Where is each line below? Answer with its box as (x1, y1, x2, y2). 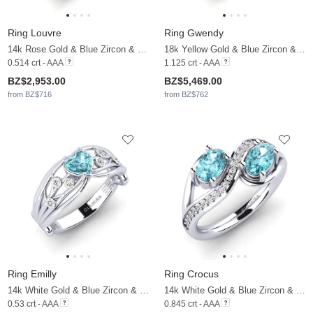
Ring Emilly (8, 268, 57, 280)
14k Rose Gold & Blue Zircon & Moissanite (138, 44, 147, 55)
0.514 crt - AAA (8, 58, 63, 68)
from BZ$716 (8, 90, 52, 99)
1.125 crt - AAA (164, 58, 219, 68)
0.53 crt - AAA (8, 299, 58, 310)
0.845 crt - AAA (164, 299, 219, 310)
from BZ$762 (164, 90, 208, 99)
